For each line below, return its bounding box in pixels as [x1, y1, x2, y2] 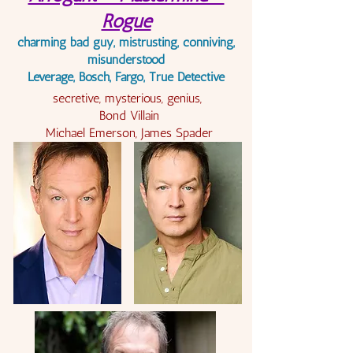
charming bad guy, [17, 35, 119, 50]
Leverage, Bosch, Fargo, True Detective [27, 69, 225, 84]
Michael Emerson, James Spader [46, 125, 213, 140]
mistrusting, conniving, [118, 35, 235, 50]
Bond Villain [99, 108, 159, 123]
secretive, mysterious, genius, [53, 91, 206, 106]
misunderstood [87, 52, 165, 67]
